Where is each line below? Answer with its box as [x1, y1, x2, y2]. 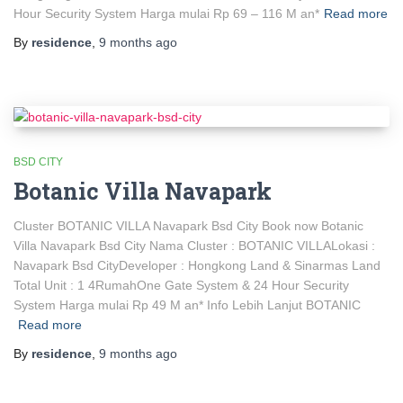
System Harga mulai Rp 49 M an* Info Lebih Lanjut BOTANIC [13, 298, 361, 313]
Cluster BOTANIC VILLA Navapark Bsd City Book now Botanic [13, 219, 363, 234]
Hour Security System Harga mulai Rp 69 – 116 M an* [13, 6, 319, 22]
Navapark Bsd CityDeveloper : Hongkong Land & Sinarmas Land [13, 258, 381, 273]
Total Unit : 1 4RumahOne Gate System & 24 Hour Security [13, 278, 349, 293]
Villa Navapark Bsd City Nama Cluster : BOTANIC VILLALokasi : [13, 238, 375, 254]
